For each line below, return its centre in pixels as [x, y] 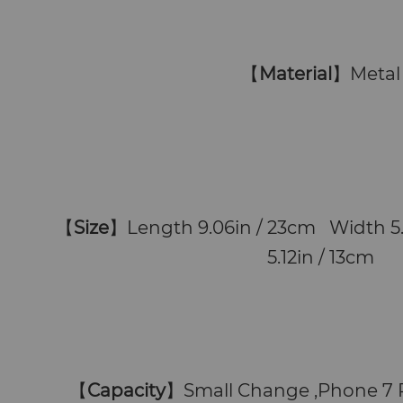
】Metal [366, 74]
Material [295, 74]
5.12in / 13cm [320, 258]
